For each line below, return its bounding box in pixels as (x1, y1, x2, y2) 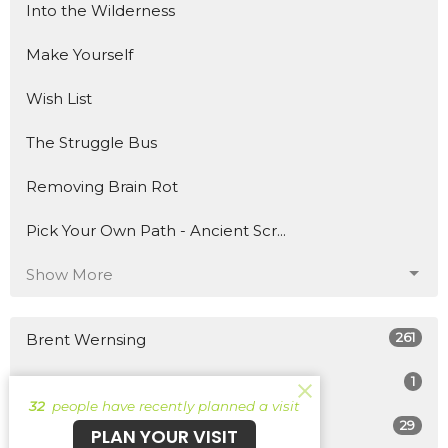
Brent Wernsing (26, 329, 146, 349)
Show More (26, 264, 113, 284)
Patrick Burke (26, 373, 130, 393)
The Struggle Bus (26, 132, 157, 152)
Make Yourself (26, 44, 133, 64)
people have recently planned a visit (47, 397, 300, 414)
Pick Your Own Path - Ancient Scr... (26, 220, 286, 240)
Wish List (26, 88, 92, 108)
